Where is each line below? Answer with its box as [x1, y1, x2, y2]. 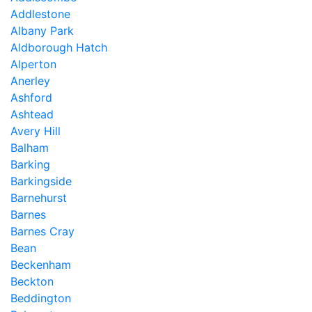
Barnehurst [10, 191, 67, 205]
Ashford [10, 91, 52, 104]
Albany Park [10, 24, 74, 38]
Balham [10, 141, 49, 155]
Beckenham [10, 258, 71, 272]
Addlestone [10, 7, 70, 21]
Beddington [10, 291, 71, 305]
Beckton [10, 274, 54, 288]
